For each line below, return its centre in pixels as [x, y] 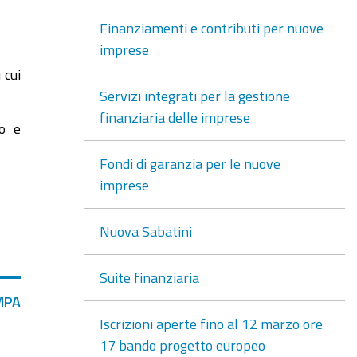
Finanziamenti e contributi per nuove [211, 28]
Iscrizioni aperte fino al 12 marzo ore [211, 324]
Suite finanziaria [149, 277]
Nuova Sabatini [145, 231]
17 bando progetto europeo [182, 345]
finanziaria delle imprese [175, 117]
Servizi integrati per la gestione [194, 96]
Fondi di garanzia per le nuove [190, 163]
